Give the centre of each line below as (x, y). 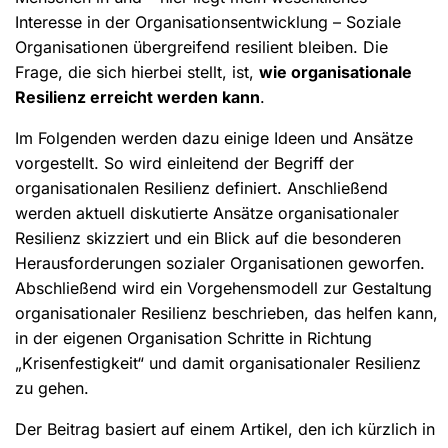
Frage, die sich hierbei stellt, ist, (137, 71)
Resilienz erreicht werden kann (137, 96)
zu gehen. (52, 387)
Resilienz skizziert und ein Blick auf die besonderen (208, 237)
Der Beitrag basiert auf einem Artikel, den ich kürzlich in (225, 428)
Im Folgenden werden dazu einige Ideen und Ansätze (214, 137)
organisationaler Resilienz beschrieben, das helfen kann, (226, 312)
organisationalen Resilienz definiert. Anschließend (201, 187)
